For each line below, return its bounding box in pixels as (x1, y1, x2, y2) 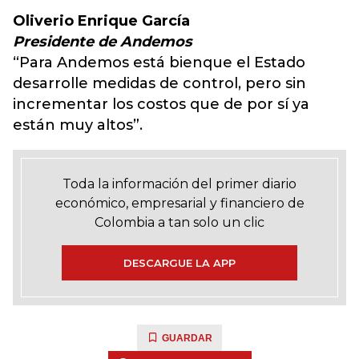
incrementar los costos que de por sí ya (13, 95, 309, 113)
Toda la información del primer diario (63, 176, 296, 192)
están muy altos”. (13, 116, 143, 134)
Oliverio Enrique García (13, 12, 190, 30)
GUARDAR (162, 333, 212, 344)
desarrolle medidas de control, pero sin (13, 75, 306, 92)
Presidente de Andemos (13, 33, 192, 50)
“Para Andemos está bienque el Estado (13, 54, 305, 71)
